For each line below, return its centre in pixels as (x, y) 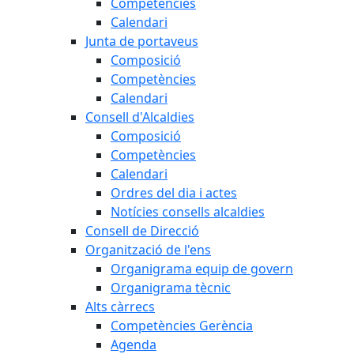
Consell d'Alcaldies (140, 117)
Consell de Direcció (142, 231)
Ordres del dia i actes (174, 193)
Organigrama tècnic (171, 288)
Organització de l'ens (148, 250)
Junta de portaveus (142, 41)
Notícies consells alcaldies (188, 212)
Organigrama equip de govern (202, 269)
